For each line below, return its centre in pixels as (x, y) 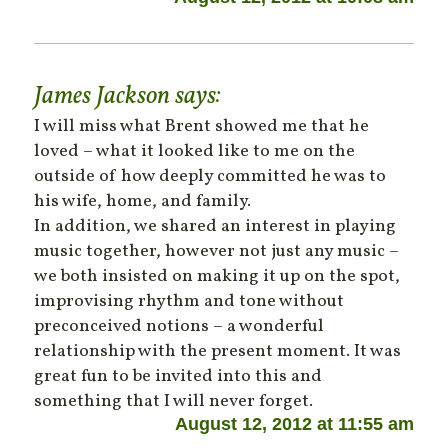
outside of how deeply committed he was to (210, 177)
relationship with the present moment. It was (218, 352)
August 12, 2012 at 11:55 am (294, 424)
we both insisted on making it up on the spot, (217, 277)
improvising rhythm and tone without (189, 302)
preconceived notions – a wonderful (179, 327)
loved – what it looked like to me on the (195, 152)
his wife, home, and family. (143, 202)
